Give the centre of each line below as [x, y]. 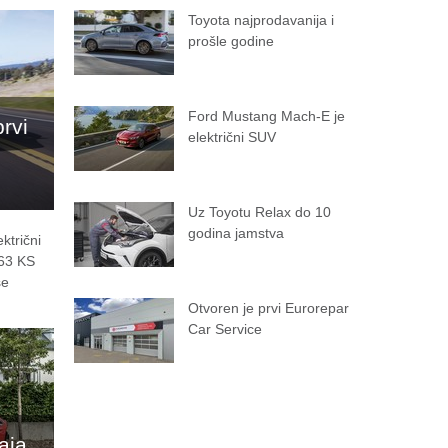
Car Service [225, 329]
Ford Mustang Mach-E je [266, 116]
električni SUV [232, 137]
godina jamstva [236, 233]
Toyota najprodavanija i [261, 20]
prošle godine [231, 41]
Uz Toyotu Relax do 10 [259, 212]
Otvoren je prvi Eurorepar [268, 308]
